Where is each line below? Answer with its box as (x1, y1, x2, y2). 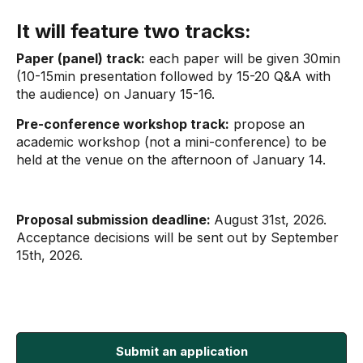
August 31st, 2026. (214, 211, 327, 228)
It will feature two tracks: (16, 19, 256, 43)
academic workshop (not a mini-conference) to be (16, 134, 327, 150)
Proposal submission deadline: (16, 211, 214, 228)
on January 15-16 (104, 86, 211, 102)
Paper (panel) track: (16, 50, 145, 66)
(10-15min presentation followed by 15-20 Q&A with (16, 68, 331, 84)
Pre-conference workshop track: (16, 116, 229, 132)
